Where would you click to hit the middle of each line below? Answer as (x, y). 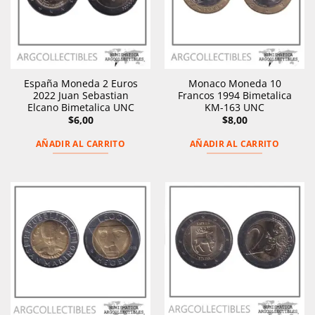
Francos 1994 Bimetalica (234, 96)
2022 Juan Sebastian (81, 96)
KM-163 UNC (234, 108)
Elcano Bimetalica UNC (81, 108)
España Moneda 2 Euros (81, 84)
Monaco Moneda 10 (234, 84)
